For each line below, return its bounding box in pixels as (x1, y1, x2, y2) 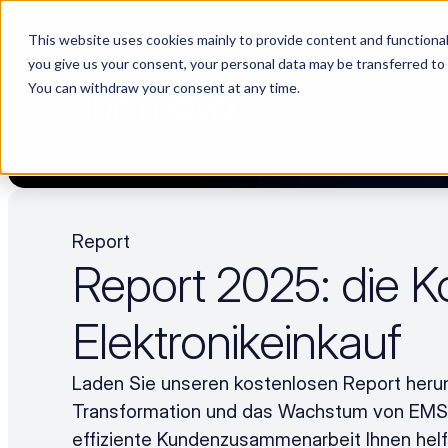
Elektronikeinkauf (72, 312, 401, 371)
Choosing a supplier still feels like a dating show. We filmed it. (44, 34, 434, 51)
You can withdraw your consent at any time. (28, 79, 300, 96)
